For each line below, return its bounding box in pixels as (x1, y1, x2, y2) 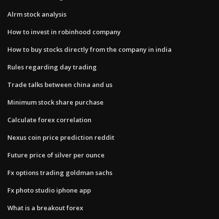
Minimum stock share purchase (7, 97, 104, 107)
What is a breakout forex (7, 203, 83, 212)
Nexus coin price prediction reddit (7, 132, 114, 142)
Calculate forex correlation (7, 115, 91, 124)
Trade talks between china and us (7, 80, 112, 89)
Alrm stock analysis (7, 9, 66, 19)
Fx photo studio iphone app (7, 185, 91, 195)
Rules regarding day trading (7, 62, 97, 71)
